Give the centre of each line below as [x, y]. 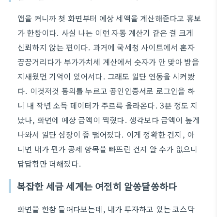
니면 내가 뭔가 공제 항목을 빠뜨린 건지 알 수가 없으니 [108, 149]
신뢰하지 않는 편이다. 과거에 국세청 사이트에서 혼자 [106, 47]
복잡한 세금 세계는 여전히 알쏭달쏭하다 [97, 186]
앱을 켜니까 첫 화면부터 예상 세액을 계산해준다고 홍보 [109, 18]
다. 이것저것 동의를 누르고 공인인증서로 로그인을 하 [106, 91]
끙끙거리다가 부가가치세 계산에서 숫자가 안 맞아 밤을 [108, 62]
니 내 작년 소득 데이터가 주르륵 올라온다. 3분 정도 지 [108, 105]
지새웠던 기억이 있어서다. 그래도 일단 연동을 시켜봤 [106, 76]
